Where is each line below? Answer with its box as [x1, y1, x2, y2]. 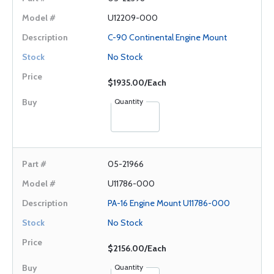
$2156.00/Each [108, 243, 166, 254]
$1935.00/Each [108, 77, 166, 88]
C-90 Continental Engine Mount [108, 32, 227, 43]
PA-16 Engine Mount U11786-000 [108, 198, 230, 209]
